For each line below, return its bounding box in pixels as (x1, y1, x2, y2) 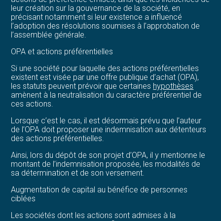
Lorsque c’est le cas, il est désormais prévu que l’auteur (11, 115, 202, 125)
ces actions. (11, 99, 54, 109)
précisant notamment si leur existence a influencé (11, 12, 183, 22)
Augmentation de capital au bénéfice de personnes (11, 184, 188, 194)
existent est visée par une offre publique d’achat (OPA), (11, 72, 199, 82)
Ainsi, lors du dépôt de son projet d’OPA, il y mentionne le (11, 150, 206, 160)
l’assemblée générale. (11, 30, 87, 39)
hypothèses (153, 81, 194, 91)
